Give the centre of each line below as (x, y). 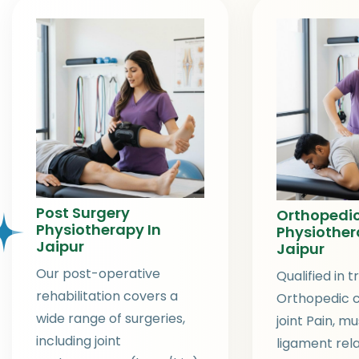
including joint (79, 341)
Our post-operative (98, 273)
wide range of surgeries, (111, 318)
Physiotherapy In (99, 229)
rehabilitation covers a (107, 296)
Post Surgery (83, 212)
